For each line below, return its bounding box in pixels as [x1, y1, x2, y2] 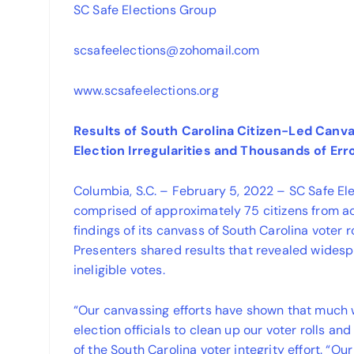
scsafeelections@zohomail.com [73, 42, 263, 59]
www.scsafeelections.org [73, 82, 222, 100]
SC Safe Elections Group [73, 2, 220, 19]
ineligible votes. [73, 262, 168, 279]
